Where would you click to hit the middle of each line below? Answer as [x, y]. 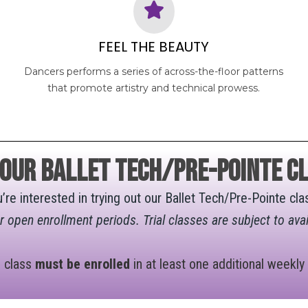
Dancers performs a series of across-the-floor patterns [154, 71]
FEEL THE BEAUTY [154, 46]
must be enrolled [82, 264]
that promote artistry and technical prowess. [154, 88]
